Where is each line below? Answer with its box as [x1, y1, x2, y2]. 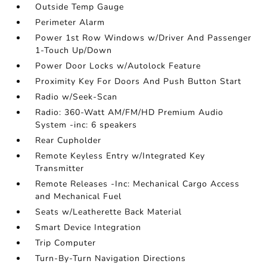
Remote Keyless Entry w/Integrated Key [35, 150, 206, 162]
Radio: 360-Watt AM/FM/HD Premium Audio [35, 107, 224, 119]
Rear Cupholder [35, 135, 102, 147]
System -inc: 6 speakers [35, 119, 138, 131]
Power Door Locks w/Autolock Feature [35, 60, 201, 72]
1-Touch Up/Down [35, 45, 113, 57]
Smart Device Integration [35, 222, 142, 234]
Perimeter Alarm [35, 17, 105, 29]
